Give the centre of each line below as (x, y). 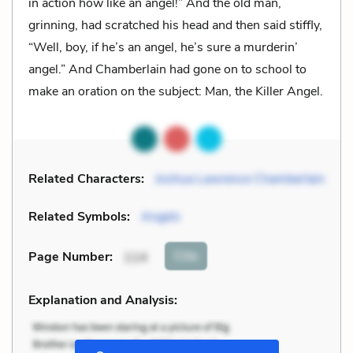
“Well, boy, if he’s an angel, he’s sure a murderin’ (163, 47)
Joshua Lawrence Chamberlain (240, 178)
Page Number (69, 257)
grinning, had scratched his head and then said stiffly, (175, 25)
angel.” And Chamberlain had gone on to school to (167, 69)
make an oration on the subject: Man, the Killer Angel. (176, 91)
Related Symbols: (79, 216)
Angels (161, 216)
